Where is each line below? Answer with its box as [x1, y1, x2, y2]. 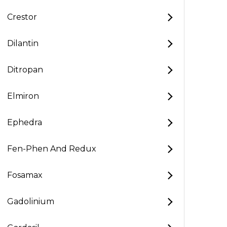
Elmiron [7, 91, 39, 101]
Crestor [7, 12, 37, 22]
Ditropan [7, 65, 43, 74]
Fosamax [7, 170, 43, 180]
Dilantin [7, 39, 39, 48]
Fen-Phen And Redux [7, 144, 96, 154]
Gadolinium [7, 197, 54, 206]
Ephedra [7, 118, 42, 127]
